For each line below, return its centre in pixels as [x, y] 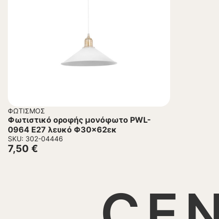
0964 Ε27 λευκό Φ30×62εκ [62, 130]
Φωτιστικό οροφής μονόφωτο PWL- [79, 120]
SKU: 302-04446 [35, 139]
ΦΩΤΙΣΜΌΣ [26, 111]
